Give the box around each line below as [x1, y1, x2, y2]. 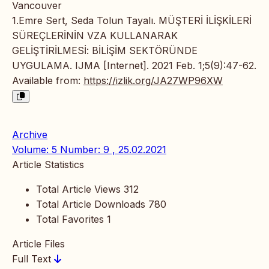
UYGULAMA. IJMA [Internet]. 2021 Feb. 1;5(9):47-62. [12, 59, 256, 72]
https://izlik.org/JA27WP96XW [83, 74, 223, 87]
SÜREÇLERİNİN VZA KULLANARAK [12, 29, 178, 42]
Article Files [12, 238, 65, 250]
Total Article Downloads [36, 198, 145, 211]
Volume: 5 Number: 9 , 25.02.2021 [12, 144, 166, 156]
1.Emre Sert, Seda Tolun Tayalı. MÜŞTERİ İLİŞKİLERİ [12, 14, 252, 27]
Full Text [12, 253, 54, 265]
